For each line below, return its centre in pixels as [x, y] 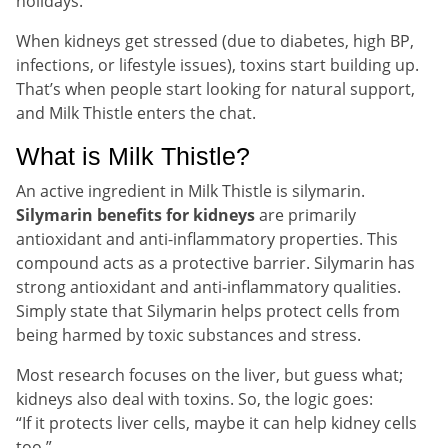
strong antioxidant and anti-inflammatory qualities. [208, 286]
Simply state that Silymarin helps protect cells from [208, 310]
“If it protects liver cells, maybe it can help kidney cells [216, 422]
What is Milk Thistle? [133, 155]
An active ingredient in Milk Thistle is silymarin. [190, 190]
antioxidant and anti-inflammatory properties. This [207, 238]
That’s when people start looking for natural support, [215, 88]
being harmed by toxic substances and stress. [188, 334]
